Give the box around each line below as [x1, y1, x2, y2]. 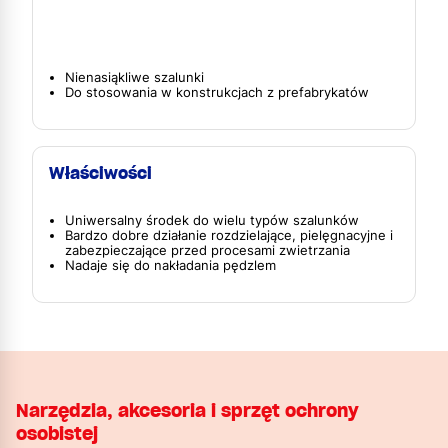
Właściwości [49, 163, 152, 184]
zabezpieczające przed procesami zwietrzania [65, 243, 350, 259]
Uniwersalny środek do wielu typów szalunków [65, 213, 359, 229]
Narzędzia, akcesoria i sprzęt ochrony [16, 398, 359, 422]
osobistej [16, 421, 98, 445]
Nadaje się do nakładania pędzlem [65, 258, 276, 274]
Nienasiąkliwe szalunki [65, 70, 204, 86]
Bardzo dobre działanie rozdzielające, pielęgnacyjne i [65, 228, 393, 244]
